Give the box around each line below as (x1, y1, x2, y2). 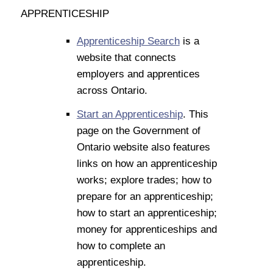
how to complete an (76, 239, 165, 252)
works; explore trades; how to (76, 174, 211, 186)
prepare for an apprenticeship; (76, 190, 213, 202)
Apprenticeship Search (76, 35, 180, 47)
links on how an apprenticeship (76, 157, 217, 169)
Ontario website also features (76, 141, 210, 153)
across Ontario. (76, 84, 151, 96)
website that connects (76, 51, 176, 63)
